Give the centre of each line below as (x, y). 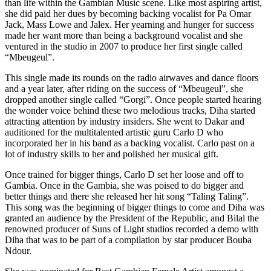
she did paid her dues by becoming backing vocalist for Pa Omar (128, 14)
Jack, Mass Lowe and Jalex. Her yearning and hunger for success (129, 25)
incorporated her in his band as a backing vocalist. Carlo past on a (130, 143)
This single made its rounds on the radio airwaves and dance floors (132, 78)
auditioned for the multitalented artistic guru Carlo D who (114, 132)
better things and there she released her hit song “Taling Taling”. (127, 197)
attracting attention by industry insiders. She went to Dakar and (125, 122)
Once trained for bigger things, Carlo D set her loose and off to (124, 175)
